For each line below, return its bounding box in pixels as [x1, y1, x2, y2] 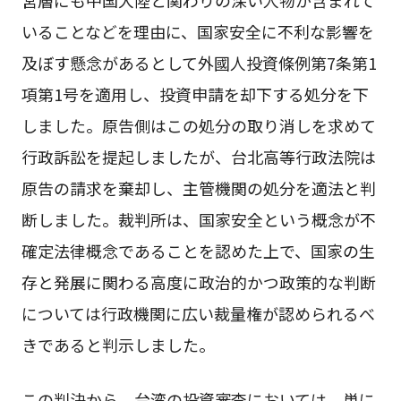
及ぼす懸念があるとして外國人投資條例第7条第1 [21, 50, 377, 74]
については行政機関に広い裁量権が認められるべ [21, 301, 375, 325]
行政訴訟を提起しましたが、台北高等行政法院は [21, 144, 376, 168]
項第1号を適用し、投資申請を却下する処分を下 [21, 81, 369, 106]
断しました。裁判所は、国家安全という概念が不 [21, 207, 376, 231]
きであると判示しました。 [21, 332, 215, 356]
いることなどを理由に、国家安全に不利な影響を [21, 19, 374, 43]
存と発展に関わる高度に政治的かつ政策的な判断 [21, 269, 376, 294]
